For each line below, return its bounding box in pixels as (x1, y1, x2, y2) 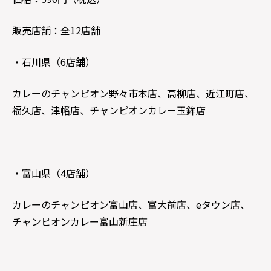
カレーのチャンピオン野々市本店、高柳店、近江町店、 (12, 86, 254, 100)
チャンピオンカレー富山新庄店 (12, 214, 148, 229)
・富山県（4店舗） (12, 166, 95, 180)
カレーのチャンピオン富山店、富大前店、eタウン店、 (12, 197, 250, 212)
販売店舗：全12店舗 (12, 23, 100, 38)
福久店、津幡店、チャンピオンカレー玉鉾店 (12, 103, 206, 117)
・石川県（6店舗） (12, 54, 95, 69)
